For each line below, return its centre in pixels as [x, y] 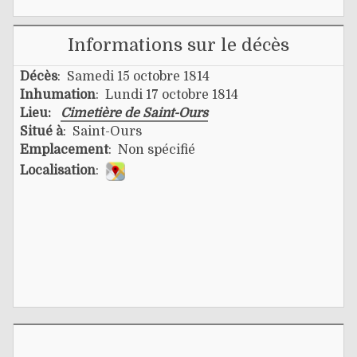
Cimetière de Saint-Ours [134, 113]
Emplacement [64, 149]
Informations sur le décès [178, 45]
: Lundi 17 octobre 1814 [167, 94]
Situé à [41, 131]
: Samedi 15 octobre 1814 [133, 76]
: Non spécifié [152, 149]
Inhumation [58, 94]
